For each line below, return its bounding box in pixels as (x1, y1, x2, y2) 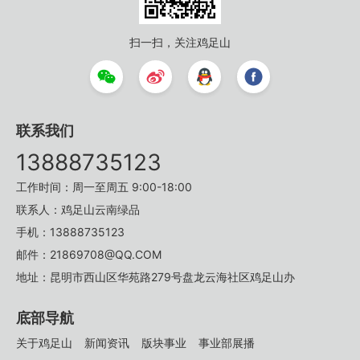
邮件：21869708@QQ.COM (16, 247, 162, 262)
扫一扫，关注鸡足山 (129, 35, 231, 50)
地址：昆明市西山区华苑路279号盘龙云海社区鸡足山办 (16, 270, 295, 284)
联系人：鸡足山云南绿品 (16, 202, 140, 217)
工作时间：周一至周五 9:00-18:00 (16, 180, 192, 194)
